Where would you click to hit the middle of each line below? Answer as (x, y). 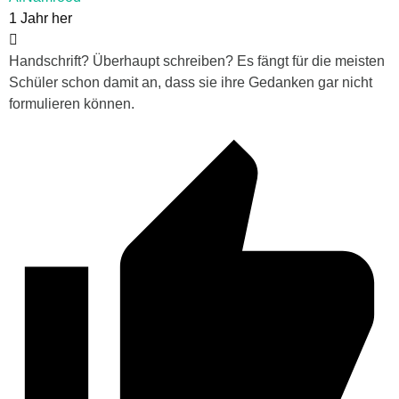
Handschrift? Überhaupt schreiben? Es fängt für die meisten (197, 61)
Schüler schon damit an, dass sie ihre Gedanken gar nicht (191, 82)
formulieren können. (72, 103)
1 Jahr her (41, 18)
